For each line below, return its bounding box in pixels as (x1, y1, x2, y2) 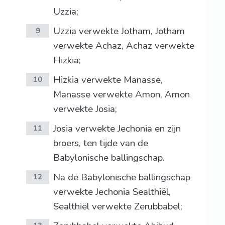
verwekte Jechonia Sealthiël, (53, 185, 171, 199)
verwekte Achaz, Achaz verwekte (53, 39, 194, 53)
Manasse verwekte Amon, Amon (53, 88, 190, 101)
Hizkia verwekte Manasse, (53, 73, 163, 87)
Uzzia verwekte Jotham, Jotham (53, 25, 185, 38)
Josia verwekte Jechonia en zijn (53, 122, 181, 136)
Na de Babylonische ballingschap (53, 171, 190, 184)
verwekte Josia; (53, 102, 117, 116)
